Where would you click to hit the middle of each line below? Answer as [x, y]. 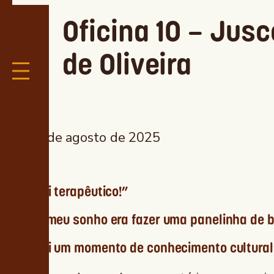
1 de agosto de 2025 [98, 138]
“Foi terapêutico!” [79, 192]
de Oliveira [127, 65]
